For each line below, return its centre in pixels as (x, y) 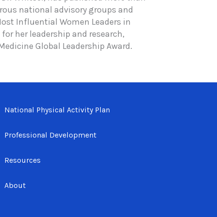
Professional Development (51, 135)
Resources (23, 160)
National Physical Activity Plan (57, 110)
